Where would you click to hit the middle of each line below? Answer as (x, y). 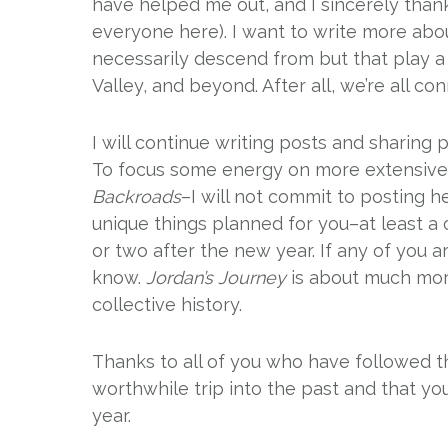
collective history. (167, 304)
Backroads (136, 196)
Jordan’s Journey (216, 277)
